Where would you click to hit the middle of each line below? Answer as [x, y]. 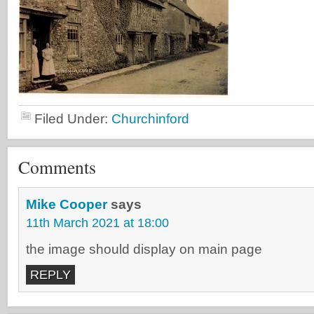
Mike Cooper [67, 204]
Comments [57, 167]
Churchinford [150, 119]
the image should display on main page [144, 249]
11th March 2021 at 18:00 [97, 223]
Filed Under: [73, 119]
